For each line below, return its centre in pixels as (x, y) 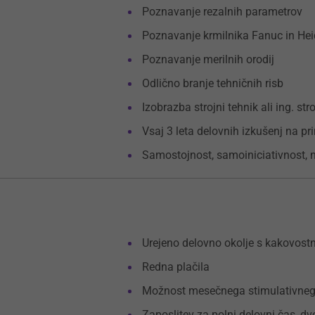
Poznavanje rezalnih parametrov (223, 12)
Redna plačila (176, 267)
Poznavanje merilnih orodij (208, 59)
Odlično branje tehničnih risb (213, 83)
